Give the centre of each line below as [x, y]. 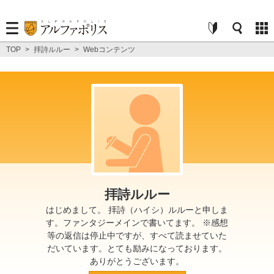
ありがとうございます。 [137, 261]
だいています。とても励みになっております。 [137, 248]
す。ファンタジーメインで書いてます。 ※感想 [137, 223]
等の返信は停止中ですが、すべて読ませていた [137, 235]
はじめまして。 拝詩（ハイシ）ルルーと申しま [137, 210]
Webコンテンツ [109, 50]
